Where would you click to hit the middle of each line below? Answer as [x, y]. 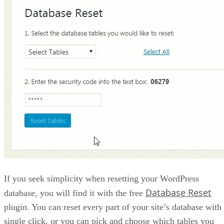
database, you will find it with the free [75, 193]
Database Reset [178, 193]
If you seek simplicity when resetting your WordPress [101, 179]
